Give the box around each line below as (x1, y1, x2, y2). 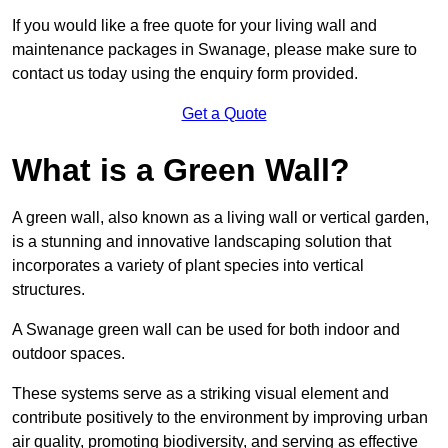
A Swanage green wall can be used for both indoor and (12, 321, 400, 339)
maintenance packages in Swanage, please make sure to (12, 41, 417, 59)
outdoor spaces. (12, 345, 125, 363)
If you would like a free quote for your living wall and (12, 17, 377, 35)
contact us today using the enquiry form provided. (12, 65, 358, 83)
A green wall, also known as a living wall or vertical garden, (12, 209, 429, 227)
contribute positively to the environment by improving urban (12, 409, 428, 427)
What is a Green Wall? (12, 152, 350, 189)
